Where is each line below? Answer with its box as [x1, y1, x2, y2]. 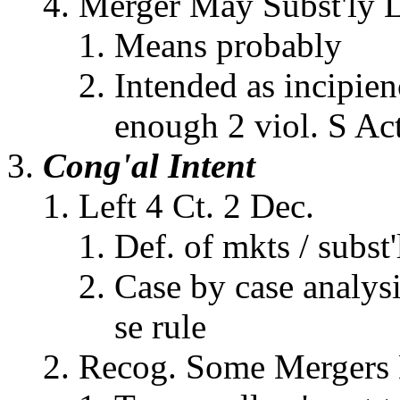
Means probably [114, 26, 342, 64]
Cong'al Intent [43, 146, 255, 185]
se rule [114, 307, 206, 346]
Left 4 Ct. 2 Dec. [79, 187, 314, 225]
